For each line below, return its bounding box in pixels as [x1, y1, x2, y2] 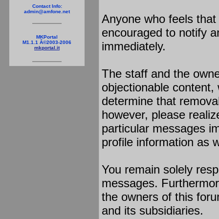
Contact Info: [32, 3, 62, 9]
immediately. [102, 39, 166, 53]
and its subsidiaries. [102, 203, 203, 217]
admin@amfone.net [24, 9, 70, 14]
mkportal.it [34, 45, 60, 50]
